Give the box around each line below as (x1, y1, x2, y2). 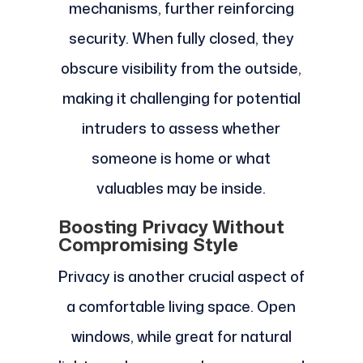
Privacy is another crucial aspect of (58, 266, 305, 288)
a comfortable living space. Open (66, 296, 297, 318)
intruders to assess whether (82, 117, 281, 139)
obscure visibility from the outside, (61, 58, 302, 79)
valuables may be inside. (96, 177, 267, 199)
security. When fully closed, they (68, 28, 294, 49)
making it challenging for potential (62, 88, 301, 109)
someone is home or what (92, 147, 271, 169)
